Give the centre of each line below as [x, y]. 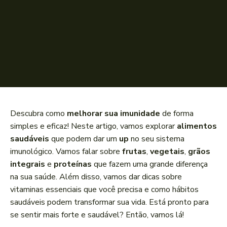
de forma [177, 114]
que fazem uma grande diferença [150, 164]
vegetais [167, 152]
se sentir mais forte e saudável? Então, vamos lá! [97, 215]
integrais [28, 164]
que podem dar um [84, 139]
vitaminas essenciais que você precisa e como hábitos [104, 190]
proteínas [73, 164]
